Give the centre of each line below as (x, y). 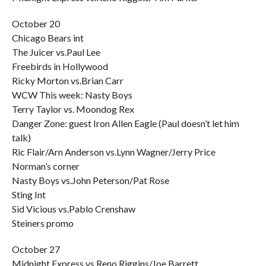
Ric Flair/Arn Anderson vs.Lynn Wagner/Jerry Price (113, 152)
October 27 (36, 249)
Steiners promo (42, 223)
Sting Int (28, 194)
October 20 (36, 23)
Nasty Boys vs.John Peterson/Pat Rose (90, 180)
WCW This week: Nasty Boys (72, 95)
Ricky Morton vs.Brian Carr (67, 80)
